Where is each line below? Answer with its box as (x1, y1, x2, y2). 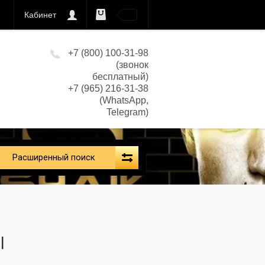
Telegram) (106, 107, 148, 117)
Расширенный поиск (12, 152, 95, 163)
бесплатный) (92, 72, 148, 82)
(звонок (116, 60, 148, 70)
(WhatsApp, (99, 95, 148, 105)
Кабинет (24, 10, 56, 20)
